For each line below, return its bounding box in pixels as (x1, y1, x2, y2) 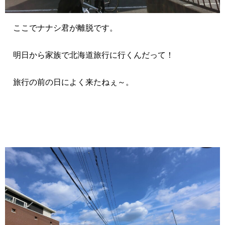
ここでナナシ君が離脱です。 (5, 24, 118, 33)
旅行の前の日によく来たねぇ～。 (5, 78, 134, 87)
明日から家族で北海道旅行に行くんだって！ (5, 51, 174, 60)
